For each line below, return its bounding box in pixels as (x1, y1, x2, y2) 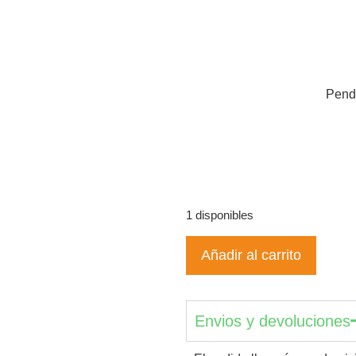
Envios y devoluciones (195, 311, 350, 330)
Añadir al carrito (201, 246, 301, 263)
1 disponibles (186, 209, 253, 222)
